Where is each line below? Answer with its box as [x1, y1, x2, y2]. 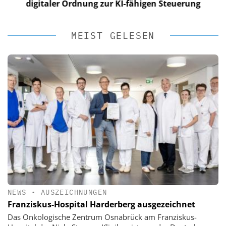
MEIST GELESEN [71, 30, 155, 42]
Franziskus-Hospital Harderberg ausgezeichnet [8, 198, 195, 210]
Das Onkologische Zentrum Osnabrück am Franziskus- [8, 211, 197, 222]
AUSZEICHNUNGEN [40, 187, 107, 197]
